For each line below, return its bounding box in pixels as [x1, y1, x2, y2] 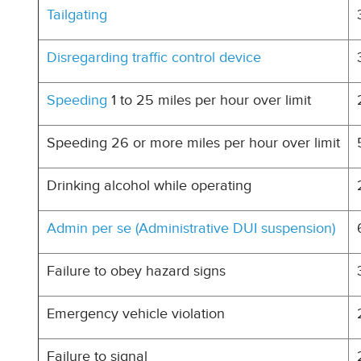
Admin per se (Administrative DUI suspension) [47, 220, 335, 237]
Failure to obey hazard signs [47, 263, 226, 280]
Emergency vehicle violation [47, 305, 225, 322]
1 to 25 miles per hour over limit [107, 92, 311, 109]
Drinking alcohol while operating [47, 177, 251, 194]
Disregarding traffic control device [47, 49, 261, 66]
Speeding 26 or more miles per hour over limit [47, 135, 340, 151]
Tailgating [47, 6, 107, 23]
